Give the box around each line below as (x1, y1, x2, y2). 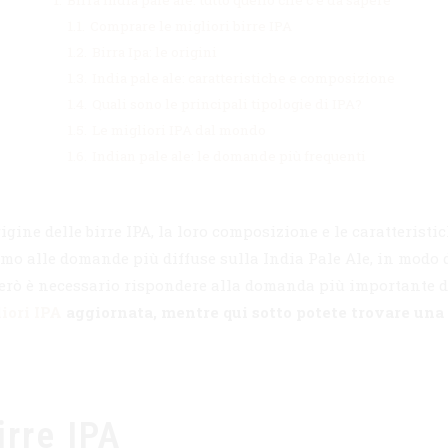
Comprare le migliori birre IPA (90, 17, 292, 36)
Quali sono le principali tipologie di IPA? (92, 95, 362, 114)
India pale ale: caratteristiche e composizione (92, 69, 395, 88)
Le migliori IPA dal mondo (92, 121, 266, 140)
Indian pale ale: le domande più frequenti (92, 147, 366, 166)
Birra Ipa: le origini (92, 43, 217, 62)
